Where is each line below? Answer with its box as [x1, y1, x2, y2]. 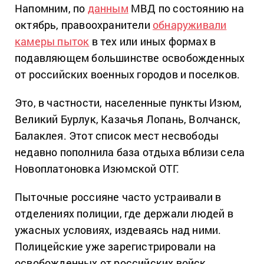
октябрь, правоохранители [15, 18, 153, 32]
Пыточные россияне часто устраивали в [15, 190, 222, 204]
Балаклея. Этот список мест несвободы [15, 128, 219, 143]
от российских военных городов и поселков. [15, 67, 240, 81]
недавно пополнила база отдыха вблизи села [15, 145, 245, 159]
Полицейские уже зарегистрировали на [15, 239, 216, 253]
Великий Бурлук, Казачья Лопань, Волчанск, [15, 112, 241, 126]
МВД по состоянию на [128, 1, 244, 15]
